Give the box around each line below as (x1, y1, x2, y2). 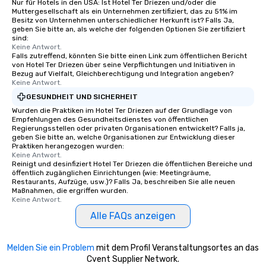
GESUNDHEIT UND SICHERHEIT (26, 92, 138, 101)
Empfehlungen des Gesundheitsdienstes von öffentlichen (12, 115, 208, 123)
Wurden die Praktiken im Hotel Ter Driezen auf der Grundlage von (12, 106, 232, 115)
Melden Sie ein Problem (7, 243, 94, 253)
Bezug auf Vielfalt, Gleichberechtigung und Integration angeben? (12, 69, 233, 78)
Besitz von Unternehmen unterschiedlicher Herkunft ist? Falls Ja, (12, 16, 234, 24)
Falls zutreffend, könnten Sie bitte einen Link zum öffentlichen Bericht (12, 52, 247, 60)
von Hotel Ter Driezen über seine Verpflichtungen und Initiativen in (12, 61, 235, 69)
